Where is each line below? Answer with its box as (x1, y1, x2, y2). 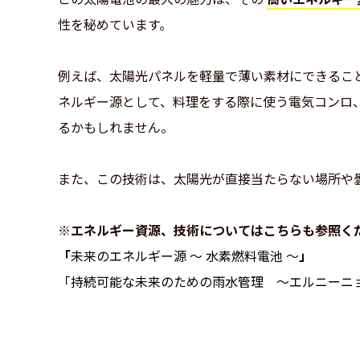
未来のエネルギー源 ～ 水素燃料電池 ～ (71, 246, 299, 266)
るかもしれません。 (58, 117, 174, 137)
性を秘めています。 (58, 14, 172, 35)
